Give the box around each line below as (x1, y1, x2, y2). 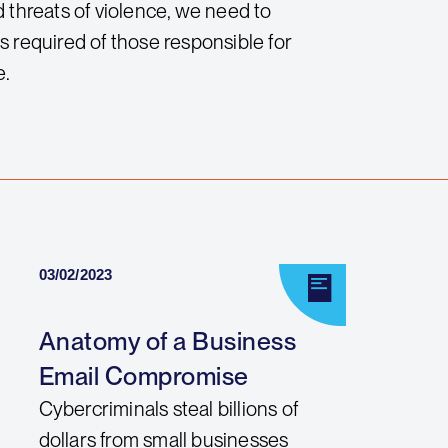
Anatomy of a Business (38, 325, 297, 356)
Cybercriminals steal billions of (38, 396, 299, 421)
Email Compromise (38, 360, 249, 391)
